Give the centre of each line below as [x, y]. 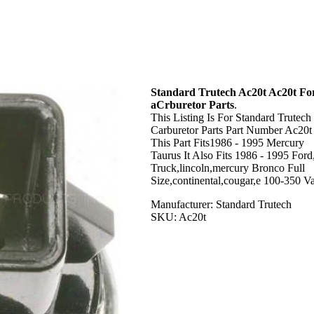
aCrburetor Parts [192, 105]
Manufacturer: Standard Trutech [221, 204]
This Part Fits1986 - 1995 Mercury [227, 143]
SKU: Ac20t [178, 217]
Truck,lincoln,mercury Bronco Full [228, 168]
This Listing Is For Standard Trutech [231, 117]
